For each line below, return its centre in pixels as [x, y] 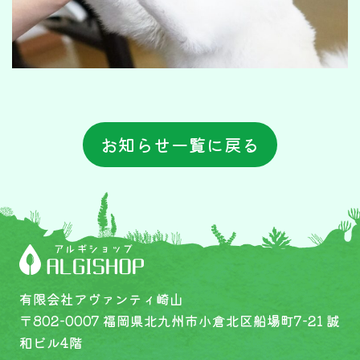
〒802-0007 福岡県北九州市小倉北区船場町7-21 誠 [179, 321]
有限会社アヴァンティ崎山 [101, 299]
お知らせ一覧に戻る [180, 144]
